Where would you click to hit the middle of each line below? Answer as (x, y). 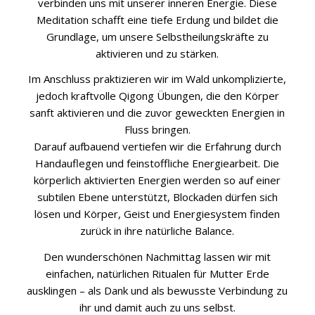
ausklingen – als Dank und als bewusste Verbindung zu (157, 291)
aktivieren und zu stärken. (157, 53)
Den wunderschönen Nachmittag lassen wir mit (157, 257)
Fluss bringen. (157, 130)
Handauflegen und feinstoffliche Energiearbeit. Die (157, 163)
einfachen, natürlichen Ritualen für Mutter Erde (157, 274)
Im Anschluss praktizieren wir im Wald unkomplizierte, (157, 79)
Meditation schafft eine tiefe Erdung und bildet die (157, 19)
